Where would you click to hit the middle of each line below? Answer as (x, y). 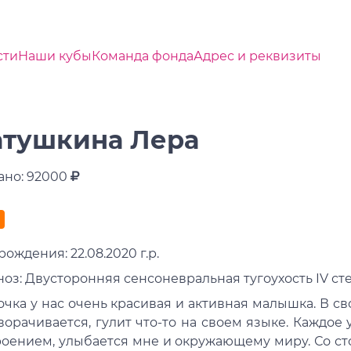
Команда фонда (142, 56)
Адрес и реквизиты (257, 56)
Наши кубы (54, 56)
